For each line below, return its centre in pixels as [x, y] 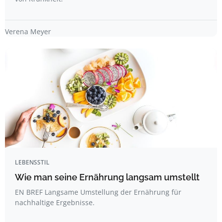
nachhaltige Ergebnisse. [55, 202]
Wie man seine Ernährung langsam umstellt [107, 177]
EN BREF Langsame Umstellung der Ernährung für [98, 192]
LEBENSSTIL [32, 162]
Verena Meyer [28, 31]
